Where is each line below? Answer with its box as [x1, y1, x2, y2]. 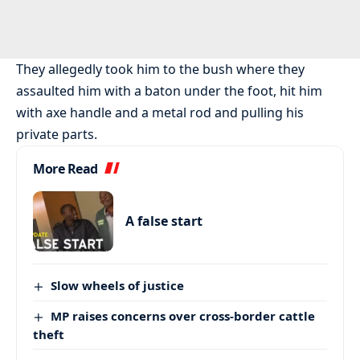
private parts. [16, 125, 97, 144]
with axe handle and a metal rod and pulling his [16, 104, 304, 122]
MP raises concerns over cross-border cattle [51, 308, 316, 325]
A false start [125, 212, 202, 231]
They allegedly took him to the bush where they [16, 60, 305, 79]
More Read [33, 160, 98, 178]
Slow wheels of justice [51, 277, 185, 294]
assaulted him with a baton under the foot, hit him [16, 82, 322, 100]
